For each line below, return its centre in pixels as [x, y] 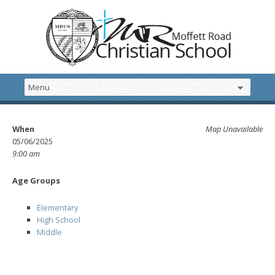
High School [59, 220]
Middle [49, 232]
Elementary [57, 207]
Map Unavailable [234, 129]
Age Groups [36, 180]
